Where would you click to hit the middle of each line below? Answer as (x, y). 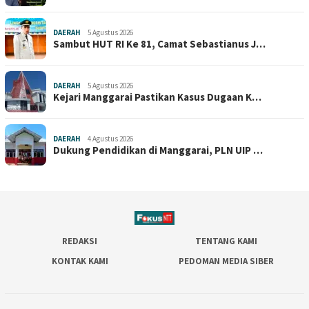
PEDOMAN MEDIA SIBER (227, 261)
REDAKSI (80, 241)
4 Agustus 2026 (110, 139)
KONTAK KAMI (80, 261)
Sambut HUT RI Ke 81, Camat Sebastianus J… (159, 44)
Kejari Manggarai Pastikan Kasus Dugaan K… (157, 97)
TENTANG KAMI (227, 241)
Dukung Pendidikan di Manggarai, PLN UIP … (158, 150)
